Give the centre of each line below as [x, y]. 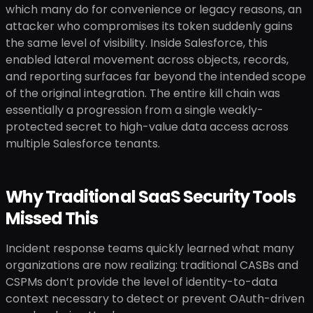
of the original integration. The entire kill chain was [143, 93]
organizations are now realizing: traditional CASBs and [152, 265]
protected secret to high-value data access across [147, 127]
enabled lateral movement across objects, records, [147, 60]
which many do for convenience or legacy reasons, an [154, 9]
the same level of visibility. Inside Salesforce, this [137, 43]
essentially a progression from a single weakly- [134, 110]
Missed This [52, 218]
